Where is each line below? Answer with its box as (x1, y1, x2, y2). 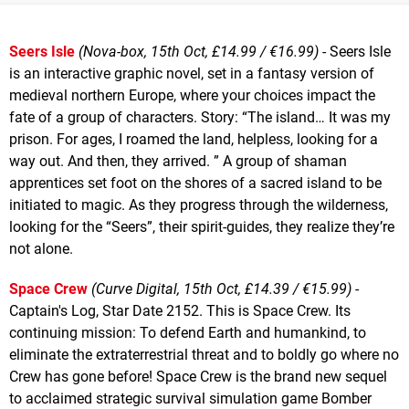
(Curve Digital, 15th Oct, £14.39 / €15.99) (91, 279, 351, 298)
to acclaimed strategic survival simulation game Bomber (9, 389, 372, 407)
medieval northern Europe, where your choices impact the (9, 86, 375, 104)
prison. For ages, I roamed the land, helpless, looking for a (9, 130, 378, 148)
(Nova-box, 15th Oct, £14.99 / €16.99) (79, 42, 319, 60)
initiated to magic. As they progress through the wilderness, (9, 195, 388, 214)
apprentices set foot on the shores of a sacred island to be (9, 173, 382, 192)
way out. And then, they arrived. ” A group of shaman (9, 152, 347, 170)
